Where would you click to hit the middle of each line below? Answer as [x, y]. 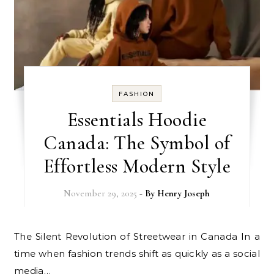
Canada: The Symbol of [137, 143]
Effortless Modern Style [137, 166]
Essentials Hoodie [137, 119]
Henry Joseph [184, 193]
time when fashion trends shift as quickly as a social [137, 253]
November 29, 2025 [101, 193]
